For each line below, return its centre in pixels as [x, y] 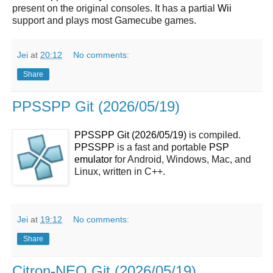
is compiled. [214, 135]
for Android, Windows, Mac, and [182, 160]
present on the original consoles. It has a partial [115, 8]
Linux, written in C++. [120, 172]
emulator [93, 160]
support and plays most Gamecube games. [104, 20]
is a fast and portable [162, 147]
